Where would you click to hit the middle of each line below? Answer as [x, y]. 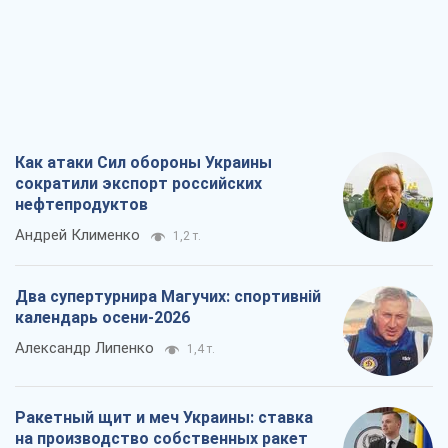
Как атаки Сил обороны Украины [143, 162]
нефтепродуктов [81, 204]
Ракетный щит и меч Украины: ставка [164, 417]
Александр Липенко [84, 347]
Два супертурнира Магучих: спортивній [168, 296]
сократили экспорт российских [138, 183]
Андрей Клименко [77, 234]
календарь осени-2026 [102, 317]
